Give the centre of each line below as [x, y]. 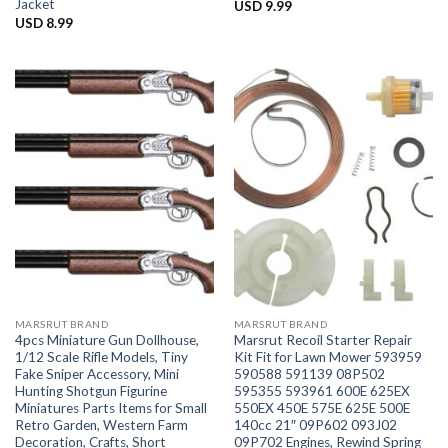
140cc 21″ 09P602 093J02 [315, 425]
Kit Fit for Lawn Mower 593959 [327, 357]
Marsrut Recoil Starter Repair [322, 340]
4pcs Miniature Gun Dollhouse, [106, 340]
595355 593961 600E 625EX [321, 391]
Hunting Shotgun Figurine [90, 391]
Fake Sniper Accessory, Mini [96, 374]
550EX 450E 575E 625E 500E [321, 408]
